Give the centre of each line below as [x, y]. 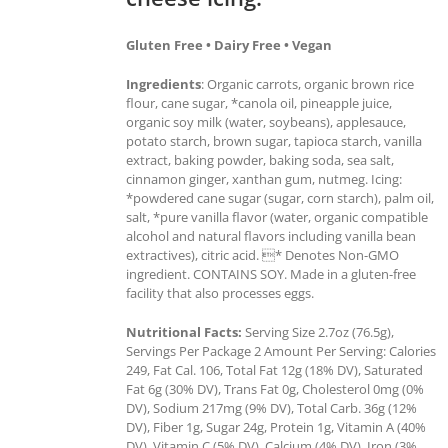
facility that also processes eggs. [220, 292]
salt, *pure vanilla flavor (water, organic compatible [277, 216]
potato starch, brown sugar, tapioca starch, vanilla [274, 140]
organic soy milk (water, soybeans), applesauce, [266, 121]
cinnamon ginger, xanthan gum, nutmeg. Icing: [264, 178]
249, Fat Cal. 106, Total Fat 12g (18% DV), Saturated [274, 369]
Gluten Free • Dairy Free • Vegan [229, 44]
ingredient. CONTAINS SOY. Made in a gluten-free [271, 273]
